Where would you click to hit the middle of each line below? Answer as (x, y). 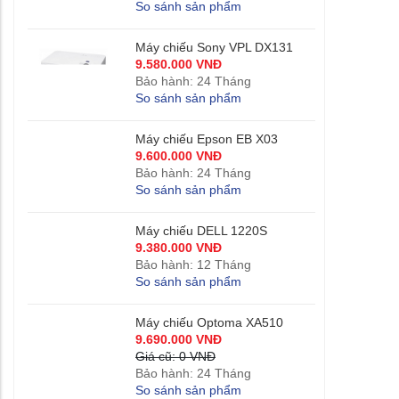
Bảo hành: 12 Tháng (193, 265)
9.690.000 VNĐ (179, 340)
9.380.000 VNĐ (179, 248)
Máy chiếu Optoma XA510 (209, 323)
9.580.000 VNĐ (179, 65)
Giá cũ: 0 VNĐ (175, 357)
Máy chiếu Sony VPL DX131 (214, 48)
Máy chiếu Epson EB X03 (207, 139)
